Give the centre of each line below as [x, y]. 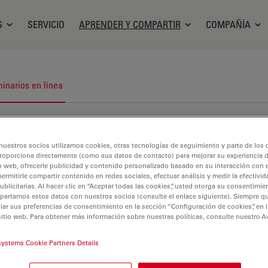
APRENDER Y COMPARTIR [130, 24]
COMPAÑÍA [228, 24]
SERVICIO [46, 24]
